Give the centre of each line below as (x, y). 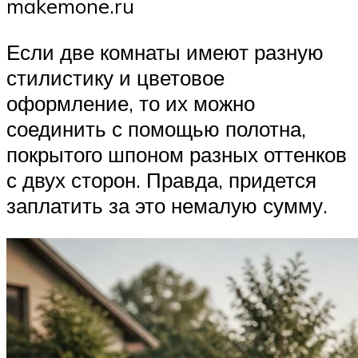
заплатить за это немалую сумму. (167, 205)
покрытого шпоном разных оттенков (177, 154)
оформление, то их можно (131, 103)
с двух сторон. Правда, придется (161, 179)
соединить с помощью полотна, (156, 128)
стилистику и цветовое (115, 77)
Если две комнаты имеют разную (165, 52)
